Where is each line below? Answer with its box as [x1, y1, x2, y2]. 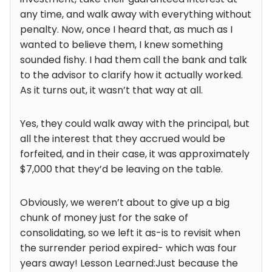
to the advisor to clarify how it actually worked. [20, 68, 243, 83]
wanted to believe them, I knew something [20, 38, 223, 52]
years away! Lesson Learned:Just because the [20, 256, 238, 271]
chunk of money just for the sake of [20, 211, 188, 225]
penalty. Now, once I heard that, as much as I [20, 22, 233, 37]
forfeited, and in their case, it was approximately [20, 147, 250, 161]
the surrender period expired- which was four [20, 241, 237, 256]
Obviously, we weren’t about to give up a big [20, 195, 229, 210]
